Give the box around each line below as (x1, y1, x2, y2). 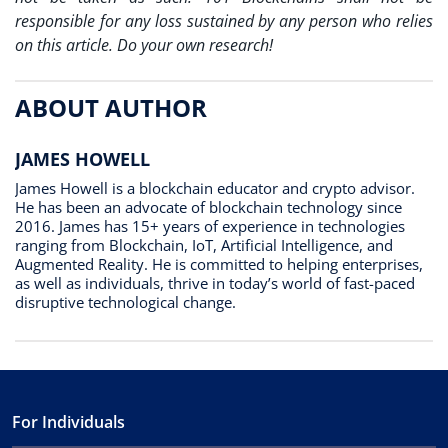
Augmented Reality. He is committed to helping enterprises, (15, 253, 423, 274)
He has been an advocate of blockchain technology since (15, 196, 402, 217)
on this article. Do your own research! (15, 34, 273, 56)
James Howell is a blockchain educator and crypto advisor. (15, 177, 415, 198)
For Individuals (12, 410, 125, 433)
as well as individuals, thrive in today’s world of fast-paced (15, 272, 415, 293)
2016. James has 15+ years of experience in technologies (15, 215, 405, 236)
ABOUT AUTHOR (15, 90, 207, 124)
